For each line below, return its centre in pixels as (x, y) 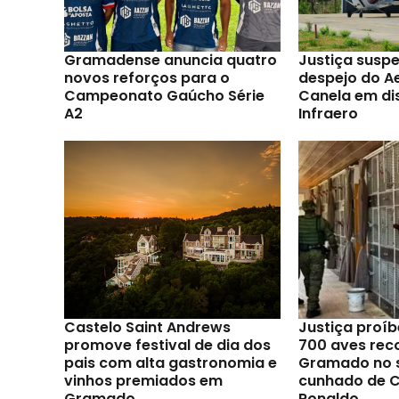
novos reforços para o (147, 77)
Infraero (329, 113)
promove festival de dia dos (167, 345)
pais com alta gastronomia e (171, 362)
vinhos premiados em (143, 380)
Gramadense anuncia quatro (171, 60)
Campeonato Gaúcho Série (164, 95)
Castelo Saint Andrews (147, 327)
